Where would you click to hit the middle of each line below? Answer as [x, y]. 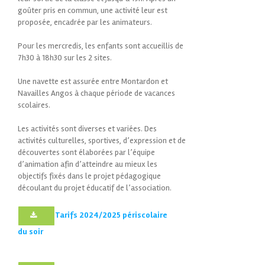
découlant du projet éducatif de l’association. [95, 188]
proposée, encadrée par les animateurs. [85, 22]
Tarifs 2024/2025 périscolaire [111, 215]
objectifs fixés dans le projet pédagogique [89, 176]
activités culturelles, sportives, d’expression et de [102, 140]
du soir [30, 231]
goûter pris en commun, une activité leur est [93, 10]
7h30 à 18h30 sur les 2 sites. [65, 57]
